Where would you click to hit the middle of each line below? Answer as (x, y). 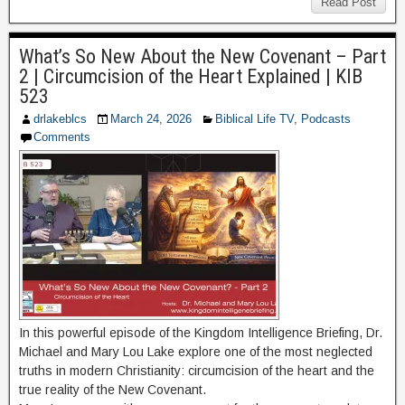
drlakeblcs (60, 118)
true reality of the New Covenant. (113, 389)
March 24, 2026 (151, 118)
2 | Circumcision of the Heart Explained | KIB (191, 76)
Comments (62, 137)
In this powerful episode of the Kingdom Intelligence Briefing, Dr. (201, 332)
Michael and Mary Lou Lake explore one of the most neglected (196, 351)
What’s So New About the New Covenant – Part (202, 56)
